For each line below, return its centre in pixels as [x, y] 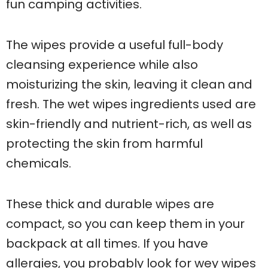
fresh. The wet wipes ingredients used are [131, 104]
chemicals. [39, 163]
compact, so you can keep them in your [125, 223]
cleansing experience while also [102, 64]
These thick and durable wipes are [110, 204]
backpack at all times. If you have [107, 243]
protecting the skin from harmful [104, 143]
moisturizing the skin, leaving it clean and [129, 84]
